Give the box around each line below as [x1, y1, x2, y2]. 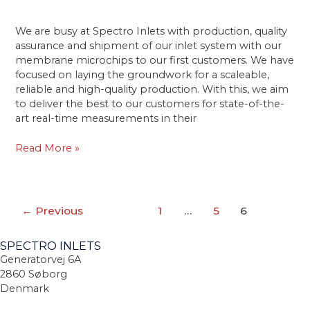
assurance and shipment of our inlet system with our [15, 39, 282, 53]
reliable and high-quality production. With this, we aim [15, 83, 289, 96]
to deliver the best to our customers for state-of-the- [15, 98, 285, 111]
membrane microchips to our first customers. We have [15, 54, 295, 67]
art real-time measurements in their [15, 112, 197, 125]
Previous [33, 203, 84, 217]
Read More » [15, 142, 80, 155]
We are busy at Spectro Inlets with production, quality [15, 25, 288, 38]
